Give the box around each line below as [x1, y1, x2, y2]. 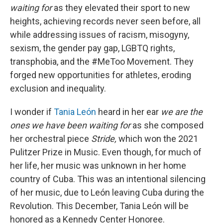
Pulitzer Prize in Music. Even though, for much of [10, 147, 202, 157]
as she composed [130, 120, 204, 130]
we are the [161, 107, 203, 117]
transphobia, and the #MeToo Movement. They [10, 56, 194, 67]
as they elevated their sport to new [54, 2, 190, 13]
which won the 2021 [118, 133, 198, 144]
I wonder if [10, 107, 54, 117]
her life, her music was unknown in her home [10, 160, 186, 171]
